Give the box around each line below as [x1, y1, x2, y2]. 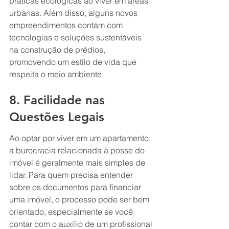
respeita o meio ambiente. [9, 68, 104, 79]
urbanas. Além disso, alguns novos [9, 7, 140, 18]
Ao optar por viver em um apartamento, [9, 132, 153, 143]
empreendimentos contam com [9, 19, 125, 30]
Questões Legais [9, 109, 104, 125]
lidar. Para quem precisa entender [9, 169, 135, 180]
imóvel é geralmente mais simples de [9, 157, 147, 168]
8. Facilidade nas [9, 93, 108, 108]
